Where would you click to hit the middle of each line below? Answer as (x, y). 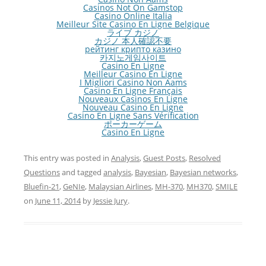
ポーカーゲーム (133, 124)
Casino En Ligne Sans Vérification (133, 116)
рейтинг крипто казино (133, 49)
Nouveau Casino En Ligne (133, 107)
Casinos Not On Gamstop (133, 8)
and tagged (82, 172)
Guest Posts (164, 158)
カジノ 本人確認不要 (133, 41)
